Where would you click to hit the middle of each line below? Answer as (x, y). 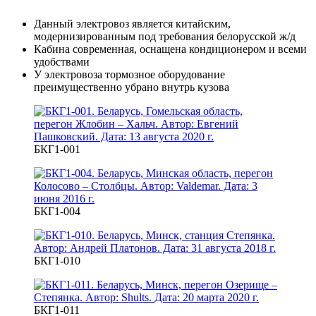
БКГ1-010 (57, 260)
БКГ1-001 (57, 149)
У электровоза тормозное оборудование (129, 74)
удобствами (62, 61)
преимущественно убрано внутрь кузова (132, 87)
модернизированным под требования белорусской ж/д (165, 36)
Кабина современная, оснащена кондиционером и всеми (170, 49)
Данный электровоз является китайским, (132, 23)
